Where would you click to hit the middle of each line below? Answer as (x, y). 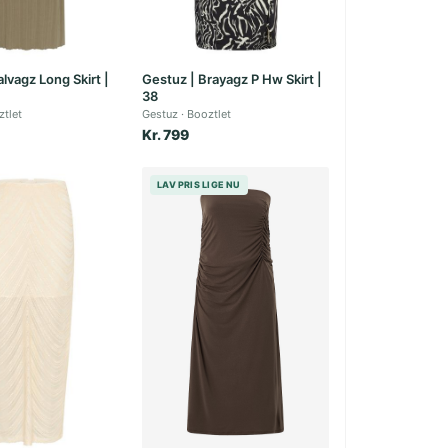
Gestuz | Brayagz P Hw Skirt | (232, 79)
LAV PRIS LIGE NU (199, 184)
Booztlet (209, 114)
